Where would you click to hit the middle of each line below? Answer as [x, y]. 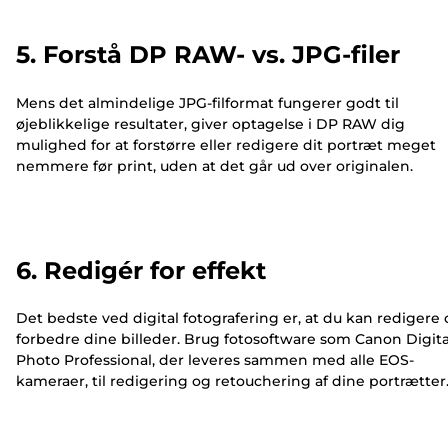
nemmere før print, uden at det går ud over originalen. [214, 165]
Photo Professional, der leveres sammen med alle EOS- [215, 360]
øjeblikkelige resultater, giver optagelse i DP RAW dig [210, 123]
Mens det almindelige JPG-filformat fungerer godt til [207, 102]
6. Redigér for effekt [141, 270]
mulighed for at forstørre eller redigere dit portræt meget [226, 144]
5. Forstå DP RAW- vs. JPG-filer [208, 54]
